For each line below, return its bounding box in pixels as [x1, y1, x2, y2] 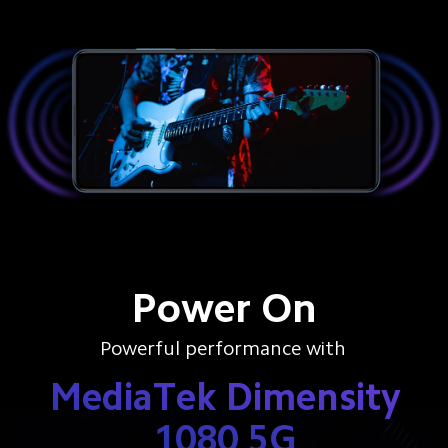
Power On [130, 286, 317, 329]
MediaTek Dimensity [50, 377, 402, 416]
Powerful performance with [100, 338, 347, 359]
